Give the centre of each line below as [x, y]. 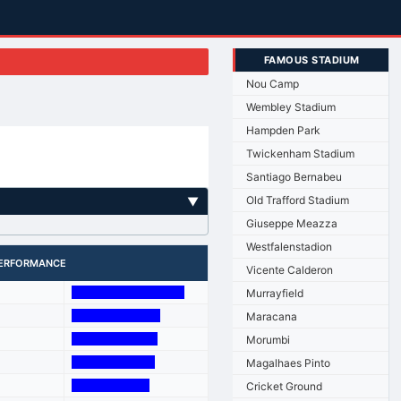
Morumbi [268, 339]
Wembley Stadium [290, 107]
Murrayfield [274, 293]
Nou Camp [272, 83]
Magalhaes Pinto [288, 363]
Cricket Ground [284, 386]
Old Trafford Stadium [297, 200]
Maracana [271, 316]
